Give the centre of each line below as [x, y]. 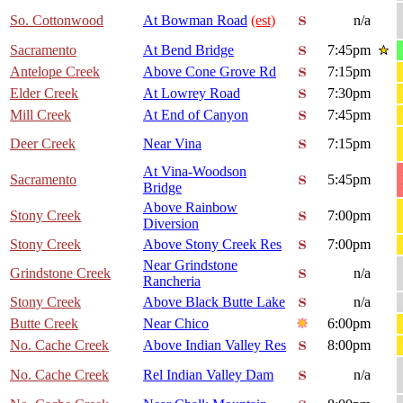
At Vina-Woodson [195, 172]
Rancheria [172, 282]
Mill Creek [40, 115]
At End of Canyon [196, 115]
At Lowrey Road [192, 94]
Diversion [171, 224]
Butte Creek [44, 324]
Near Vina [172, 144]
